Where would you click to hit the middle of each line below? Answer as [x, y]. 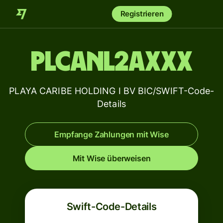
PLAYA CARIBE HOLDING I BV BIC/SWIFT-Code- [111, 91]
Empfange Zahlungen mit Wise [111, 134]
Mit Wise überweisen [111, 158]
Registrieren [142, 14]
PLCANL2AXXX [111, 62]
